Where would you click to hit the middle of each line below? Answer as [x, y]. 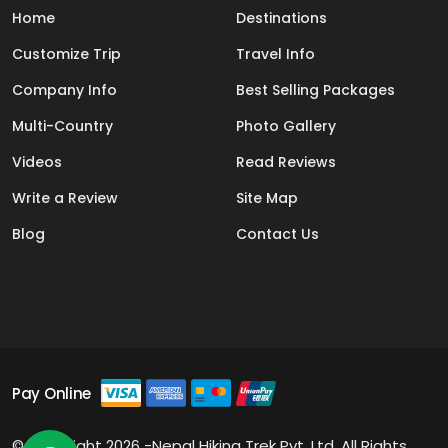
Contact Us [277, 234]
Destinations [281, 18]
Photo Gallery [286, 126]
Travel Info [275, 54]
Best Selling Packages [315, 90]
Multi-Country [62, 126]
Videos [37, 162]
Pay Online [51, 393]
